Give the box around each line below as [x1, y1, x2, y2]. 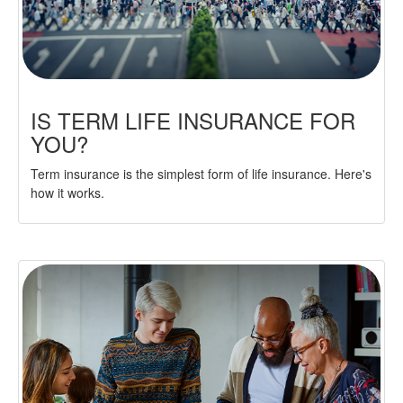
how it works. [31, 184, 104, 202]
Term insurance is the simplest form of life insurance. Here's [31, 165, 372, 184]
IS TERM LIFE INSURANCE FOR [31, 104, 355, 137]
